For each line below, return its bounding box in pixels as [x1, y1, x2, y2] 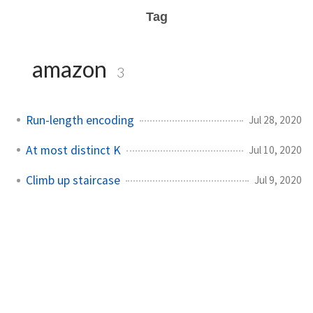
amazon [28, 55, 111, 82]
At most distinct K [26, 142, 121, 158]
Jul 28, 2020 [249, 112, 302, 126]
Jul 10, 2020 [249, 143, 302, 156]
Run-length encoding [26, 112, 134, 128]
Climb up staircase [26, 172, 120, 188]
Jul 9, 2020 [254, 173, 302, 187]
